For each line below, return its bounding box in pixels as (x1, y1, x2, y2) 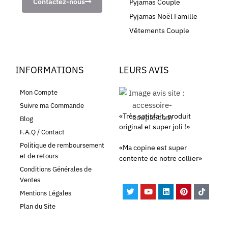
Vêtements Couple (129, 26, 189, 36)
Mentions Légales (20, 189, 71, 198)
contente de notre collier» (119, 154, 202, 163)
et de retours (20, 152, 58, 161)
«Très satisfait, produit (119, 111, 191, 121)
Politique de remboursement (20, 141, 104, 150)
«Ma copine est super (119, 143, 187, 153)
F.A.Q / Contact (20, 128, 65, 137)
